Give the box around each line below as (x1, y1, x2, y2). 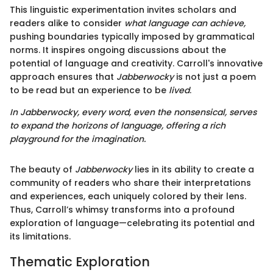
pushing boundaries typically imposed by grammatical (10, 30, 255, 43)
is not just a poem (174, 71, 256, 83)
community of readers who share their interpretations (10, 177, 251, 190)
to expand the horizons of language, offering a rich (10, 119, 225, 132)
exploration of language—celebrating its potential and (10, 217, 255, 230)
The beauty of (10, 163, 75, 176)
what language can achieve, (124, 17, 246, 30)
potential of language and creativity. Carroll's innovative (10, 57, 263, 70)
